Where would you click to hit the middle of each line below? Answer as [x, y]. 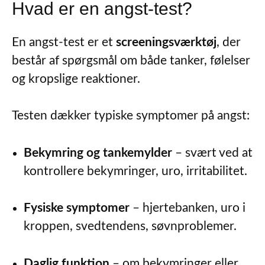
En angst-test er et [64, 42]
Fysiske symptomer [77, 208]
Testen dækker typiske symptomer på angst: [131, 116]
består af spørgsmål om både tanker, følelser [131, 60]
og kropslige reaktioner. [76, 79]
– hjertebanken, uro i [188, 208]
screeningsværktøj [166, 42]
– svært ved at [212, 153]
